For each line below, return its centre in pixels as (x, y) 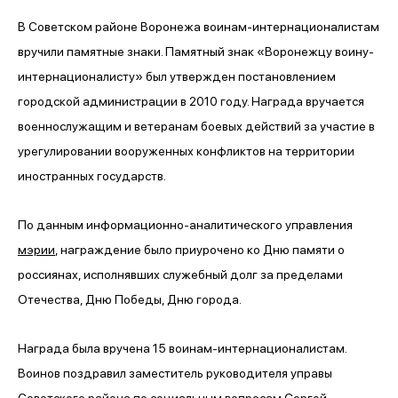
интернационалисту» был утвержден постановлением (177, 76)
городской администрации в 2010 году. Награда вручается (191, 101)
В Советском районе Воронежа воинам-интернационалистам (199, 26)
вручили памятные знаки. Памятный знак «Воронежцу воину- (196, 51)
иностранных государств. (92, 175)
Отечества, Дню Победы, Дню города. (130, 299)
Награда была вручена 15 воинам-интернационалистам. (182, 348)
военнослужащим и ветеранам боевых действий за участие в (196, 126)
